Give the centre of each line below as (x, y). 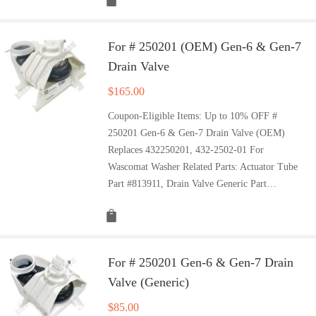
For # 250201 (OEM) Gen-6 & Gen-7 (205, 46)
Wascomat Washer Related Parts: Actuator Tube (203, 166)
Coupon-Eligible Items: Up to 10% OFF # (193, 116)
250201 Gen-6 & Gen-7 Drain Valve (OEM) (197, 133)
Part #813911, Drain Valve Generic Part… (193, 183)
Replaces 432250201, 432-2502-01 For (186, 150)
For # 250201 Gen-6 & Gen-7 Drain (201, 262)
